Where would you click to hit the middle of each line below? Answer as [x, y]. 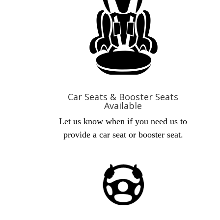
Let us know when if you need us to [123, 121]
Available [123, 106]
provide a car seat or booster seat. [123, 135]
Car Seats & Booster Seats [123, 97]
